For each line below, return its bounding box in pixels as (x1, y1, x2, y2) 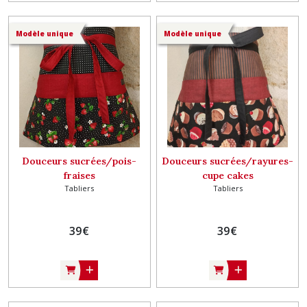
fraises (63, 169, 95, 182)
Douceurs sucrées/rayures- (162, 155, 294, 167)
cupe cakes (201, 169, 254, 182)
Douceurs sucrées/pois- (22, 155, 137, 167)
